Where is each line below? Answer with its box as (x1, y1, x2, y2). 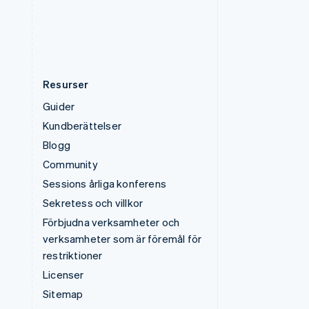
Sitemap (43, 287, 83, 301)
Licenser (43, 268, 84, 281)
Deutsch (63, 12, 96, 23)
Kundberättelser (43, 119, 121, 132)
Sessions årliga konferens (43, 177, 166, 190)
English (96, 12, 124, 23)
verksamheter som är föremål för (43, 232, 202, 246)
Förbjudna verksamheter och (43, 215, 180, 229)
